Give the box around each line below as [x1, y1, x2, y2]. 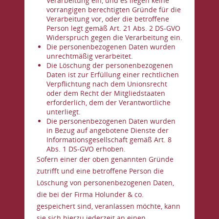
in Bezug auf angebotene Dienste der [46, 126, 169, 135]
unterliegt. [46, 107, 81, 116]
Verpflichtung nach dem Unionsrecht [46, 79, 167, 88]
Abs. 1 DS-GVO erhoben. [46, 144, 126, 153]
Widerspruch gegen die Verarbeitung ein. [46, 33, 182, 42]
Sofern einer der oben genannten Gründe [37, 154, 174, 164]
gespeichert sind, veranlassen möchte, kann [37, 201, 180, 211]
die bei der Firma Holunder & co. [37, 190, 144, 199]
